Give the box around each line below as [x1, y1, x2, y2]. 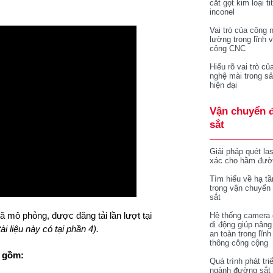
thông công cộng [210, 238, 268, 247]
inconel [210, 7, 235, 16]
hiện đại [210, 80, 237, 90]
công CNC [210, 44, 246, 53]
